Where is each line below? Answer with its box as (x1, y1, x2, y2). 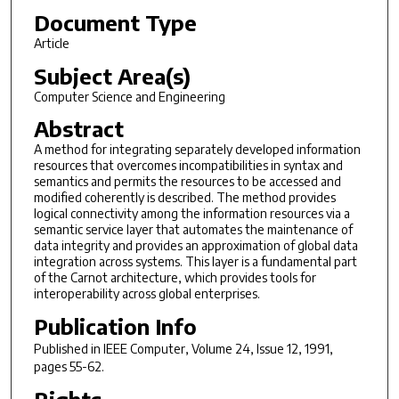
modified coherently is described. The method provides (33, 190, 336, 206)
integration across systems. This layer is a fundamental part (33, 254, 357, 270)
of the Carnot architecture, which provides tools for (33, 270, 316, 286)
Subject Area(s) (33, 61, 191, 89)
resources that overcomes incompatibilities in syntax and (33, 158, 343, 174)
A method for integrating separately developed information (33, 142, 361, 158)
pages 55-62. (33, 358, 104, 374)
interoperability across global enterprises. (33, 286, 260, 302)
